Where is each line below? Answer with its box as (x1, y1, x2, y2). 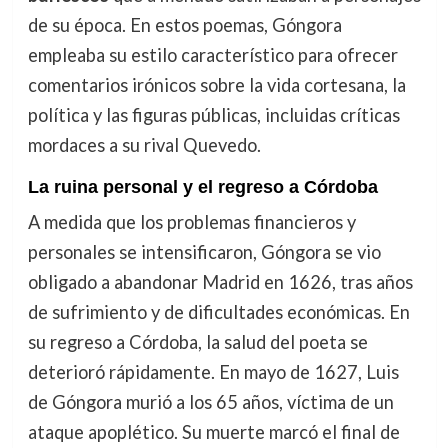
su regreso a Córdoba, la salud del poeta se (27, 330, 368, 353)
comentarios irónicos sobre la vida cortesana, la (27, 73, 406, 96)
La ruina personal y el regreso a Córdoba (27, 176, 378, 197)
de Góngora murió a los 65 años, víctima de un (27, 390, 394, 413)
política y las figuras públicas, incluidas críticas (27, 103, 400, 126)
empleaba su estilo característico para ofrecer (27, 43, 398, 66)
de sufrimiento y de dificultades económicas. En (27, 300, 410, 323)
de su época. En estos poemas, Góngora (27, 13, 342, 36)
